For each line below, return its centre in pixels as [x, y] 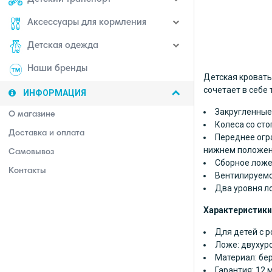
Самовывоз [31, 152]
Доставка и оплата [46, 134]
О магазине [32, 115]
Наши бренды [57, 69]
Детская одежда [63, 46]
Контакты [27, 171]
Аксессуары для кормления [87, 23]
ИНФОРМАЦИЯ [54, 93]
